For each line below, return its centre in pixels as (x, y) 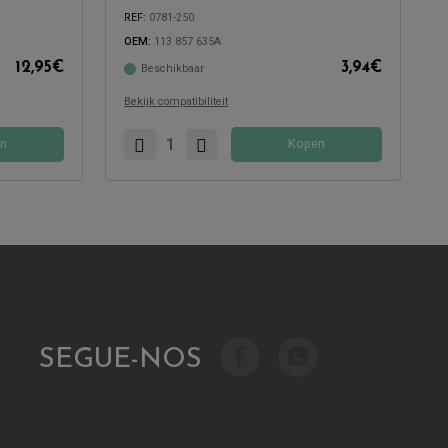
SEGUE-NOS (120, 361)
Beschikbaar (172, 68)
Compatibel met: (167, 75)
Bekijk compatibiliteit (176, 101)
